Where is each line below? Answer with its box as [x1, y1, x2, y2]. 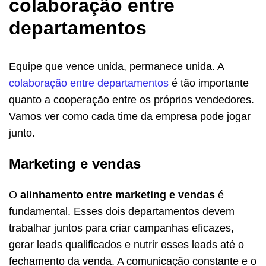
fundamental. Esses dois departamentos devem [9, 205, 235, 218]
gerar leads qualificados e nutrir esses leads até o [9, 239, 244, 251]
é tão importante [169, 77, 249, 90]
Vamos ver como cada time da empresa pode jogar [9, 110, 251, 123]
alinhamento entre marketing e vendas [20, 189, 215, 201]
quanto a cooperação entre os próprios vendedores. [9, 94, 254, 106]
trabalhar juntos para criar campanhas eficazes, [9, 222, 234, 235]
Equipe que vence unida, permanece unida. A [9, 61, 224, 73]
